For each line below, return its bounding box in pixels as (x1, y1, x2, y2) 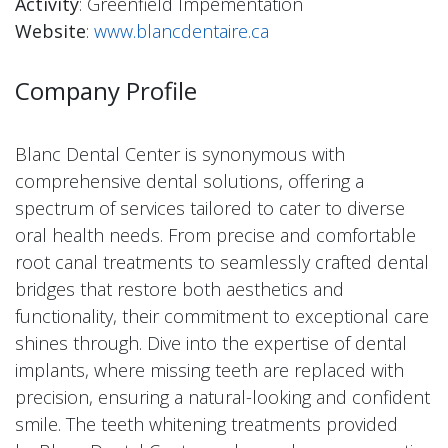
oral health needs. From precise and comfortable (15, 222, 416, 247)
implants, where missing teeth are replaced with (15, 357, 404, 382)
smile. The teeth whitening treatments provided (15, 411, 398, 436)
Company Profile (15, 73, 203, 107)
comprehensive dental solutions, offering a (15, 168, 364, 193)
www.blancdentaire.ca (94, 18, 269, 43)
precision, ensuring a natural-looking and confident (15, 384, 430, 409)
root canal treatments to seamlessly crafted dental (15, 249, 429, 274)
